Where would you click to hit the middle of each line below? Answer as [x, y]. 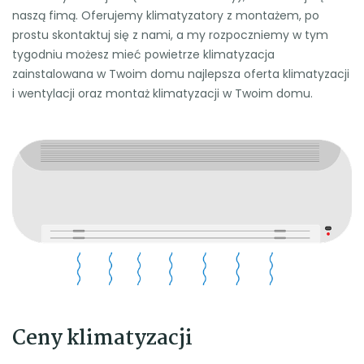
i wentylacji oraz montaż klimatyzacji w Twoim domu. [162, 93]
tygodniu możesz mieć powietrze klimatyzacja [143, 54]
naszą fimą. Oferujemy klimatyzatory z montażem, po [166, 15]
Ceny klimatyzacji [102, 338]
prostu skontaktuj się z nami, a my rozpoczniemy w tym [170, 35]
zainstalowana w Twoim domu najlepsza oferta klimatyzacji [181, 74]
